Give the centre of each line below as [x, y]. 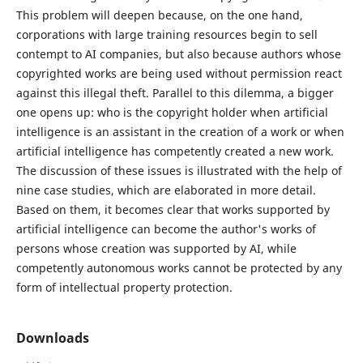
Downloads [52, 338]
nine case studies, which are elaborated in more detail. [166, 190]
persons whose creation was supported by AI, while [156, 249]
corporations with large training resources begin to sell [167, 35]
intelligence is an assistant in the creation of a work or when [180, 132]
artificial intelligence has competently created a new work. [175, 152]
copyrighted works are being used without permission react [179, 74]
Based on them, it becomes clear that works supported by [173, 210]
